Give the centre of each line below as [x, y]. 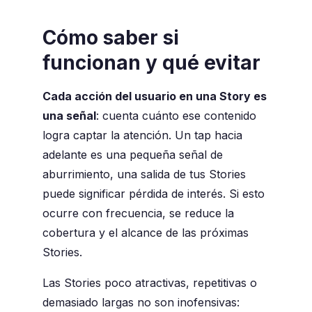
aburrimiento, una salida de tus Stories [144, 174]
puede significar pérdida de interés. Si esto [153, 194]
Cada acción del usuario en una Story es [154, 96]
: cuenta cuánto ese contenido [176, 116]
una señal [69, 116]
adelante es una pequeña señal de [132, 155]
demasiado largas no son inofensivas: [141, 303]
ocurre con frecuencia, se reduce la [138, 213]
